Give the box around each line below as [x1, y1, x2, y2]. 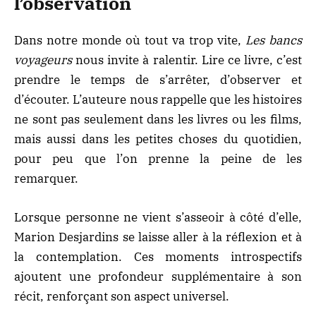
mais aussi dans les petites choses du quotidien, [14, 131, 302, 147]
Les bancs [245, 32, 302, 49]
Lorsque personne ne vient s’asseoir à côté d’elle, [14, 209, 302, 225]
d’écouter [14, 92, 66, 108]
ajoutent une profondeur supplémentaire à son [14, 268, 302, 284]
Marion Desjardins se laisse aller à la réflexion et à [14, 229, 302, 245]
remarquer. [14, 171, 78, 187]
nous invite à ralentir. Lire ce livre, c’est [72, 52, 302, 68]
